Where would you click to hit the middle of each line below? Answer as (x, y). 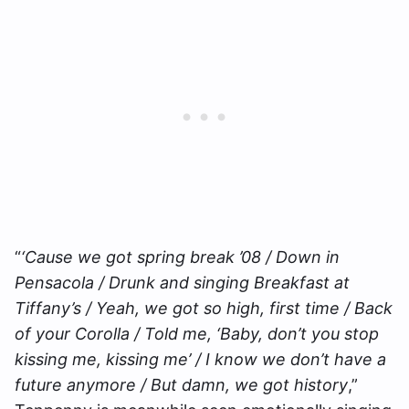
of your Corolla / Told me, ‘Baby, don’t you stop (197, 334)
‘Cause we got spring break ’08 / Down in (180, 257)
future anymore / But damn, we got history (181, 385)
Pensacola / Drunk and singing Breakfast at (182, 283)
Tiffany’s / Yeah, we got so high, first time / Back (204, 309)
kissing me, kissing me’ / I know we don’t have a (200, 360)
